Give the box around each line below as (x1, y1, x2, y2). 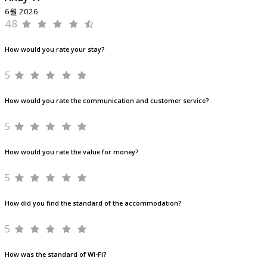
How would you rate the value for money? (5, 147, 139, 156)
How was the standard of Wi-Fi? (5, 250, 107, 259)
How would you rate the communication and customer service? (5, 96, 209, 105)
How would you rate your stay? (5, 45, 105, 54)
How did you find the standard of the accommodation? (5, 198, 182, 207)
